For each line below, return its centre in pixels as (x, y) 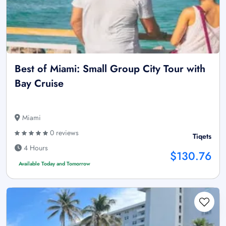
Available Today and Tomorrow (54, 164)
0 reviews (63, 133)
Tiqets (202, 136)
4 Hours (35, 148)
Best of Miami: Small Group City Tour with (110, 69)
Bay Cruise (39, 84)
